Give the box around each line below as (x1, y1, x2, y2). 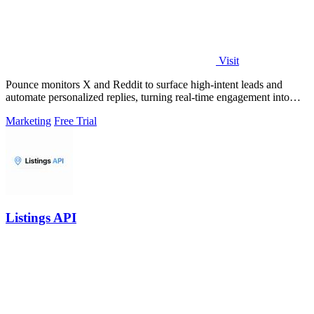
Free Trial (54, 114, 97, 127)
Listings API (6, 210, 76, 226)
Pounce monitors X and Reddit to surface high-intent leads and (6, 78, 282, 90)
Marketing (6, 114, 51, 127)
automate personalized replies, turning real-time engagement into (6, 90, 289, 103)
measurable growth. (6, 103, 93, 116)
